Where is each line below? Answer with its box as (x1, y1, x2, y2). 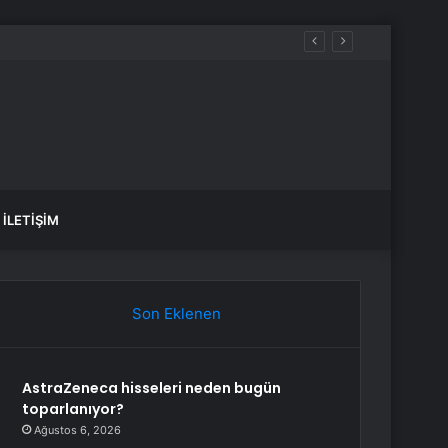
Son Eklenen (131, 304, 221, 323)
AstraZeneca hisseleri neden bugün (22, 378, 282, 398)
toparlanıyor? (22, 399, 125, 419)
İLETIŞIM (3, 212, 59, 228)
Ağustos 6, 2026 (34, 423, 122, 437)
